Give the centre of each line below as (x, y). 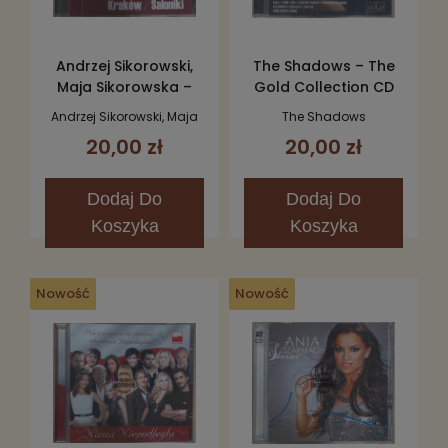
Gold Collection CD (323, 86)
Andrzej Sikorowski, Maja (124, 116)
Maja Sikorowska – (124, 86)
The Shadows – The (323, 65)
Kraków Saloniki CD (124, 107)
